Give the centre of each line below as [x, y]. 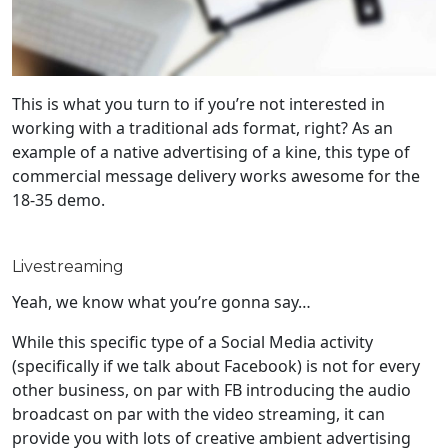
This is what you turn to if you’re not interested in [198, 104]
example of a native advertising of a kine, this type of [211, 152]
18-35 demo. [58, 200]
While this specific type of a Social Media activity [192, 342]
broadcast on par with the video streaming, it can [198, 414]
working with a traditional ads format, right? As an [202, 128]
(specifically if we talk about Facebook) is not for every [216, 366]
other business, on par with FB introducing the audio [211, 390]
